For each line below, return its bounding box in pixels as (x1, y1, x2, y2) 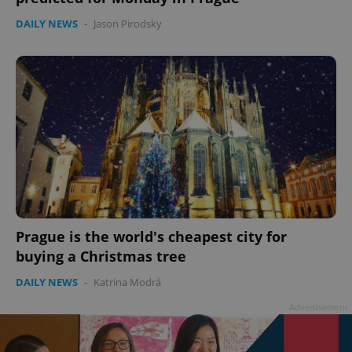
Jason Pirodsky (93, 16, 162, 31)
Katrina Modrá (93, 274, 161, 289)
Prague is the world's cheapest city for (16, 226, 287, 246)
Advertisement (289, 300, 348, 313)
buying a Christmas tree (16, 246, 186, 266)
